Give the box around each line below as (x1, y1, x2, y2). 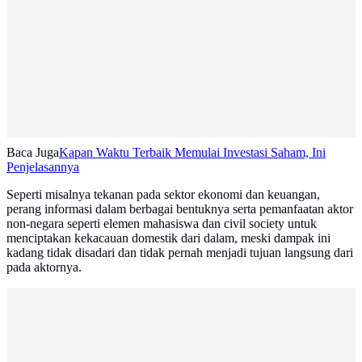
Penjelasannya (6, 160, 79, 175)
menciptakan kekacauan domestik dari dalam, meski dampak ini (6, 231, 330, 246)
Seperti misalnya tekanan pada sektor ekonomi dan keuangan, (6, 187, 320, 202)
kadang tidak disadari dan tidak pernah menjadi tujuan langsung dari (6, 246, 353, 260)
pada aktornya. (6, 260, 82, 275)
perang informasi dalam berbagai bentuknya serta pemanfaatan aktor (6, 202, 353, 217)
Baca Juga (6, 145, 59, 160)
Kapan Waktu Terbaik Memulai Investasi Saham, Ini (59, 145, 326, 160)
